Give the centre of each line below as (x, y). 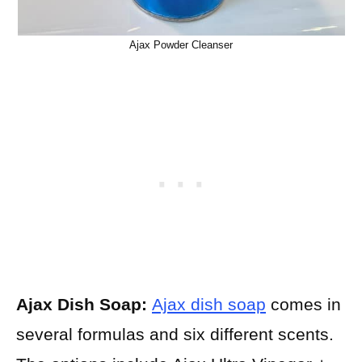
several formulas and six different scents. (175, 335)
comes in (303, 305)
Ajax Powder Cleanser (181, 44)
